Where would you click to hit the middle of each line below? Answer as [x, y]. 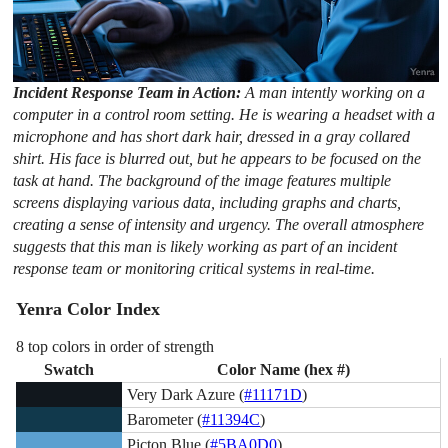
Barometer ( [165, 419]
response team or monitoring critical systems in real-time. [194, 268]
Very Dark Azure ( [186, 394]
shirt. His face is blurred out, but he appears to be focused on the [217, 158]
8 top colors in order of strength [115, 346]
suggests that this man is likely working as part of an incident [205, 246]
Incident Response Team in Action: [129, 92]
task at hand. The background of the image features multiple [202, 180]
